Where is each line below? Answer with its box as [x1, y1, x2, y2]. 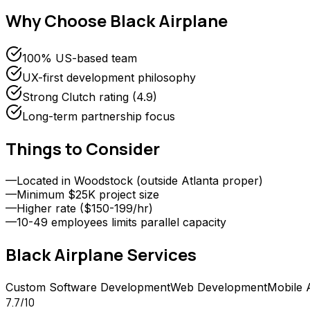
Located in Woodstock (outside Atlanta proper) [17, 174, 263, 188]
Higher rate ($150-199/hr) [17, 201, 153, 216]
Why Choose [6, 9, 110, 33]
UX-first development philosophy [22, 71, 196, 85]
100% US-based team [22, 51, 137, 66]
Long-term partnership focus [22, 109, 175, 124]
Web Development [170, 280, 267, 294]
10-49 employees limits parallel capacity [17, 215, 226, 230]
